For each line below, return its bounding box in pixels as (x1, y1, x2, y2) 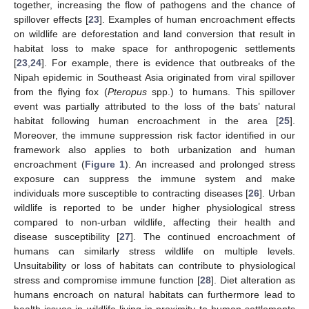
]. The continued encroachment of (130, 230, 296, 242)
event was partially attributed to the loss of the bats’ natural (14, 100, 295, 112)
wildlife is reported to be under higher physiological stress (14, 201, 295, 213)
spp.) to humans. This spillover (146, 86, 296, 97)
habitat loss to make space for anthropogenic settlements (14, 42, 295, 54)
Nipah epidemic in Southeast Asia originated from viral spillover (14, 71, 295, 83)
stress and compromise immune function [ (14, 274, 200, 286)
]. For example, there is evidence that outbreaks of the (41, 57, 295, 68)
